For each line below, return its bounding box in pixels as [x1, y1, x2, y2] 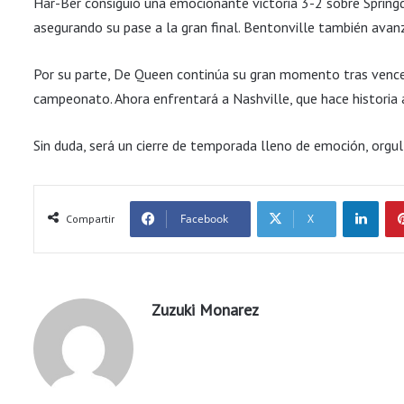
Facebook [180, 210, 228, 226]
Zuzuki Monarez [151, 298, 259, 320]
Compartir [66, 211, 115, 225]
